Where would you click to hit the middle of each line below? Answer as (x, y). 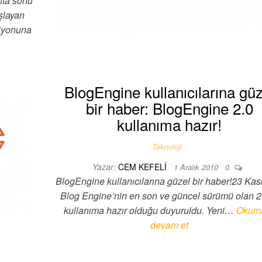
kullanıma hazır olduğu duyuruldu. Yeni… (150, 210)
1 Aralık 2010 (197, 167)
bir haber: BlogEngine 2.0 (169, 108)
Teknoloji (167, 146)
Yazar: (104, 167)
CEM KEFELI (143, 167)
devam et (170, 225)
